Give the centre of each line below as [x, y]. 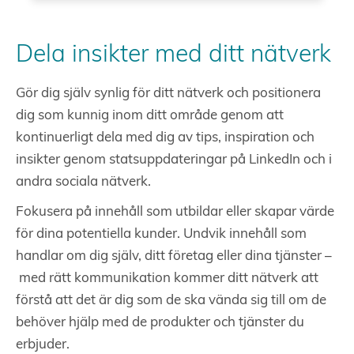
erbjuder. [43, 345]
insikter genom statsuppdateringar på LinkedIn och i [174, 160]
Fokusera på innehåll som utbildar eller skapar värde [175, 213]
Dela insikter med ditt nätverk [173, 56]
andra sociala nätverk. [83, 183]
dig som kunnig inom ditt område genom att [150, 116]
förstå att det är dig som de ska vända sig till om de [171, 301]
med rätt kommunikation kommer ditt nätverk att [167, 279]
